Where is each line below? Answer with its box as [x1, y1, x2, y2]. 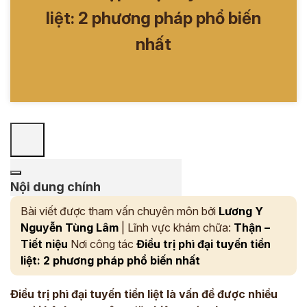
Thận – [234, 221, 270, 234]
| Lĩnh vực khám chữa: [119, 221, 234, 234]
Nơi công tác [68, 237, 136, 251]
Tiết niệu [21, 237, 68, 251]
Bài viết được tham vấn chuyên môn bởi [21, 204, 219, 218]
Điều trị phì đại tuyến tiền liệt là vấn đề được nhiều [10, 287, 278, 301]
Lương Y [219, 204, 263, 218]
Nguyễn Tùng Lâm [21, 221, 119, 234]
